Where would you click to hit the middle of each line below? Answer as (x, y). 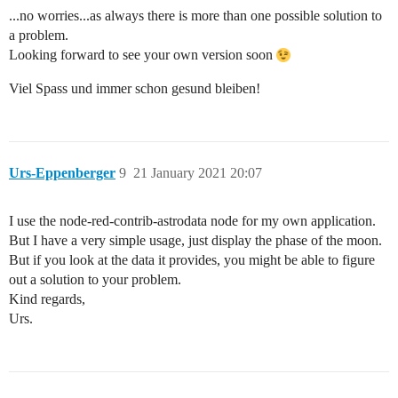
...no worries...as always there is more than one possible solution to (195, 16)
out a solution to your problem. (95, 279)
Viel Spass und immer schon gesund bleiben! (135, 88)
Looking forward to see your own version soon (143, 55)
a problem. (39, 35)
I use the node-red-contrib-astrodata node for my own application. (192, 221)
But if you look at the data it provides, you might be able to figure (192, 260)
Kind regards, (47, 299)
